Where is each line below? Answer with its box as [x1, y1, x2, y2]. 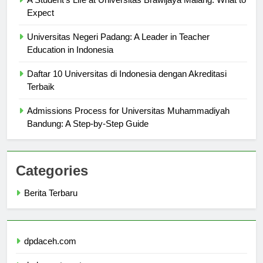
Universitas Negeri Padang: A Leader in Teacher [27, 42, 210, 53]
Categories [16, 173, 88, 190]
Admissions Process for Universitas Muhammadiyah [27, 116, 230, 127]
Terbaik [27, 92, 55, 103]
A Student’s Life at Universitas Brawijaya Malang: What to [27, 5, 246, 16]
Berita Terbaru [24, 198, 77, 209]
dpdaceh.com [24, 247, 76, 257]
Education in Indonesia [27, 55, 113, 66]
